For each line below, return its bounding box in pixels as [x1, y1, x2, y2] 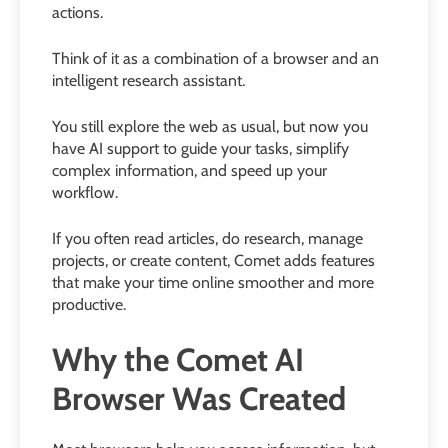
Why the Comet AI [52, 339, 304, 379]
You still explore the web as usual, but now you [52, 116, 368, 136]
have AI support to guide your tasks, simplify [52, 138, 349, 158]
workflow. [52, 182, 118, 202]
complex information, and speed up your [52, 160, 327, 180]
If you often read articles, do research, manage [52, 228, 363, 248]
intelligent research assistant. [52, 70, 245, 90]
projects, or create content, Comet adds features [52, 250, 375, 270]
